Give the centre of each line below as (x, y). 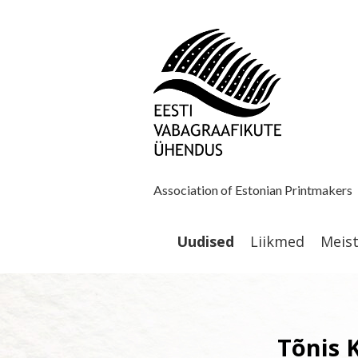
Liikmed (277, 241)
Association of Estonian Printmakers (254, 190)
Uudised (205, 241)
